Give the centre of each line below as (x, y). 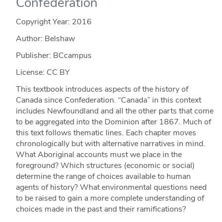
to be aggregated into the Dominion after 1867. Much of (113, 122)
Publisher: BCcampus (54, 55)
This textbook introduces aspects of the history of (102, 89)
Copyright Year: (44, 22)
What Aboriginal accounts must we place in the (99, 154)
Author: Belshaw (45, 38)
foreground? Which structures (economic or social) (105, 165)
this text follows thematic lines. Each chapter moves (106, 133)
